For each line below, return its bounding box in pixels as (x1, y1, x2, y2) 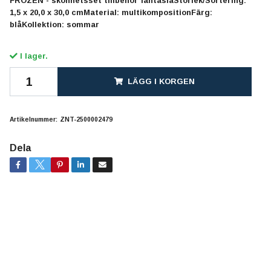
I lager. (17, 51, 48, 60)
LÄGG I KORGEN (127, 76, 195, 86)
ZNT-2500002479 (59, 116, 113, 123)
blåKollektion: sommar (9, 19, 99, 29)
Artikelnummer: (9, 116, 57, 123)
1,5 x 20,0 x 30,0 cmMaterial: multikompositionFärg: (9, 7, 212, 17)
